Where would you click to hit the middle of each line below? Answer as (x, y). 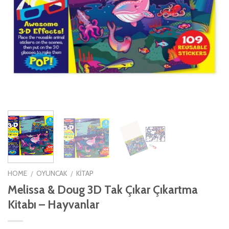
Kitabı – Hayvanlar (53, 204)
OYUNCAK (52, 173)
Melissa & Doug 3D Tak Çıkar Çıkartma (103, 189)
